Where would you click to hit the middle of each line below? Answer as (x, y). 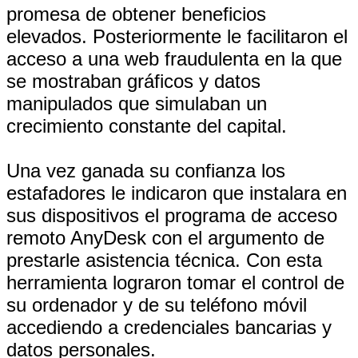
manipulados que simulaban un (137, 103)
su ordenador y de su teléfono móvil (157, 305)
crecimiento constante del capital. (147, 126)
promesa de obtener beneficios (136, 14)
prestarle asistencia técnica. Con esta (164, 260)
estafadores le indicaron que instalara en (177, 193)
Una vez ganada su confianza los (146, 171)
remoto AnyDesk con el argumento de (165, 238)
